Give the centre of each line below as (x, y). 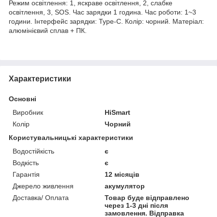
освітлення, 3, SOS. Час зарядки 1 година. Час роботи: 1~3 (102, 12)
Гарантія (26, 174)
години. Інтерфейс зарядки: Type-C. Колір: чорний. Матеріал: (106, 21)
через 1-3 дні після (137, 205)
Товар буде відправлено (147, 197)
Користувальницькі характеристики (71, 137)
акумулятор (125, 186)
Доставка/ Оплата (41, 197)
